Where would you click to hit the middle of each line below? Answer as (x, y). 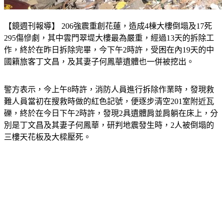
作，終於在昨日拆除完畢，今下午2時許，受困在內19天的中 (109, 50)
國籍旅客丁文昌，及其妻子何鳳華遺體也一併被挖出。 (99, 62)
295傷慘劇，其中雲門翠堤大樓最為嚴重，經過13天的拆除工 (109, 38)
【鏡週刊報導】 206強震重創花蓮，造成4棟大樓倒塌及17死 (108, 26)
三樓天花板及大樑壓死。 (48, 137)
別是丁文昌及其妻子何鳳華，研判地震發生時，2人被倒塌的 (109, 125)
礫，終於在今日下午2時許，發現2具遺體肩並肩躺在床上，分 (111, 113)
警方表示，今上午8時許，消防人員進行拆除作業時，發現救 (109, 90)
